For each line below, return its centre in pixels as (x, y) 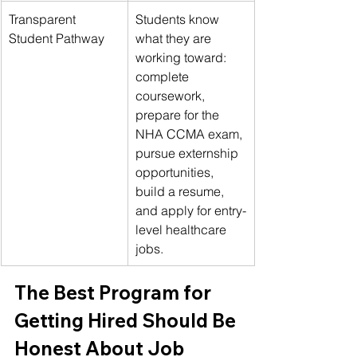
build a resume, (181, 191)
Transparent (44, 19)
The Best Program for (115, 292)
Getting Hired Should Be (127, 320)
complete (164, 76)
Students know (179, 19)
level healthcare (182, 229)
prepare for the (179, 114)
